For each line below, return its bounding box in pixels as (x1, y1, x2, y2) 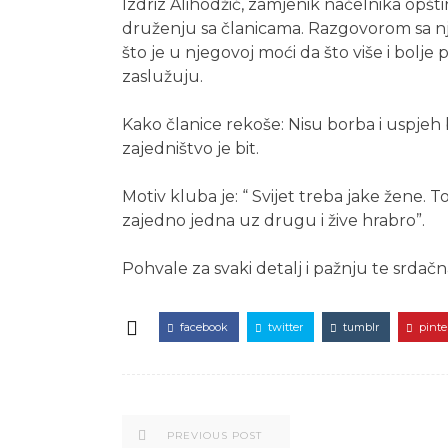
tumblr (343, 320, 379, 335)
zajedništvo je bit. (122, 139, 259, 159)
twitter (268, 320, 303, 335)
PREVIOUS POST (167, 429, 262, 443)
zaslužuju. (122, 67, 203, 87)
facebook (180, 320, 228, 335)
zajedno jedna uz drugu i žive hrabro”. (122, 211, 425, 231)
